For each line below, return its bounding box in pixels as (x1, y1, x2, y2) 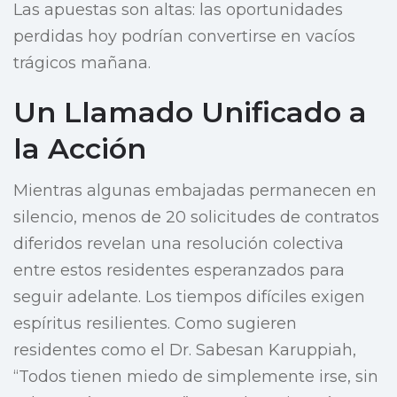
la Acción (13, 131, 146, 167)
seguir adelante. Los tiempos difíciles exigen (13, 287, 365, 307)
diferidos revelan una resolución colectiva (13, 234, 344, 254)
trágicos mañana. (13, 53, 151, 74)
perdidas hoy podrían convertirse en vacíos (13, 27, 355, 47)
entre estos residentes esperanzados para (13, 261, 345, 281)
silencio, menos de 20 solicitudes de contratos (13, 207, 379, 228)
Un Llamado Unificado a (13, 95, 367, 130)
